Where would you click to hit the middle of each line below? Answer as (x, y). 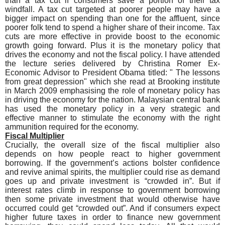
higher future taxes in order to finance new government (113, 217)
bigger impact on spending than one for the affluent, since (113, 18)
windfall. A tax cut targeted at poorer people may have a (113, 9)
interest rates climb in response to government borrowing (113, 190)
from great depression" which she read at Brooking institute (113, 81)
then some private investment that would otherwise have (113, 199)
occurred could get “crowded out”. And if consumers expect (113, 208)
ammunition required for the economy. (72, 127)
